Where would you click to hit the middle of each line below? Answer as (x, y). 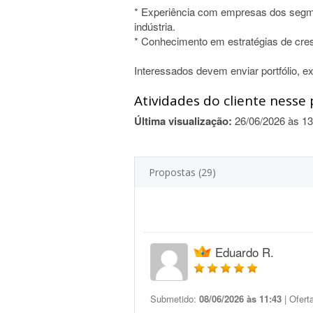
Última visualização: (183, 121)
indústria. (155, 26)
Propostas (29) (182, 172)
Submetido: (175, 299)
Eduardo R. (245, 252)
